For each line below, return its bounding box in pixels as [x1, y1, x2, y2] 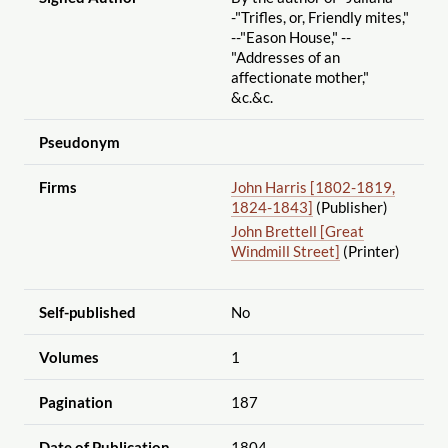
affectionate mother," [230, 67, 369, 86]
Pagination [38, 392, 113, 411]
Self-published [38, 302, 136, 321]
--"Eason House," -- [230, 27, 351, 46]
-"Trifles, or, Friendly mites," [230, 7, 409, 26]
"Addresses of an [230, 47, 340, 66]
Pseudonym [38, 132, 120, 151]
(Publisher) [312, 197, 388, 216]
